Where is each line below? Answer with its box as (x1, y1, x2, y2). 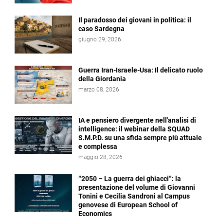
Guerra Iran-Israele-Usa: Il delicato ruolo (78, 66, 203, 74)
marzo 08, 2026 (78, 86, 119, 93)
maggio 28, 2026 (78, 154, 123, 161)
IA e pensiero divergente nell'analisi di (78, 116, 196, 125)
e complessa (78, 143, 117, 151)
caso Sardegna (78, 25, 125, 33)
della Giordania (78, 75, 126, 83)
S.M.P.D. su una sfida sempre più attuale (78, 134, 202, 142)
